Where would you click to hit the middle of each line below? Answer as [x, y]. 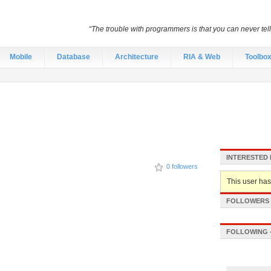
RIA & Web [202, 57]
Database [73, 57]
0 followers [182, 166]
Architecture [137, 57]
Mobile [21, 57]
